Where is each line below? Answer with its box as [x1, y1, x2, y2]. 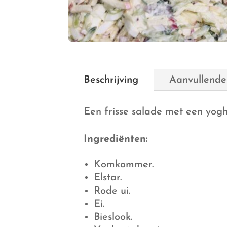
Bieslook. [94, 212, 133, 223]
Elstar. [94, 173, 122, 183]
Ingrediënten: [84, 134, 148, 145]
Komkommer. [94, 160, 154, 170]
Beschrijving [84, 75, 139, 86]
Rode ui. [94, 186, 131, 197]
